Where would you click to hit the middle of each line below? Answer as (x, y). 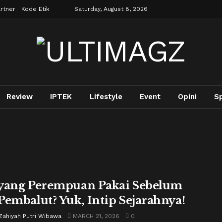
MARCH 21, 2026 (95, 216)
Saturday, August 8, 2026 (111, 9)
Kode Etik (35, 9)
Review (20, 97)
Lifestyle (106, 97)
